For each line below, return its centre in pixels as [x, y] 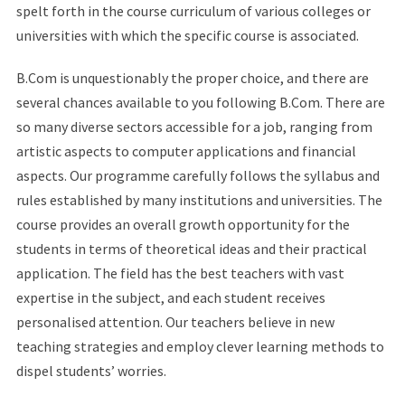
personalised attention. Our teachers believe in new [175, 321]
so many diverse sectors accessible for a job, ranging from [194, 126]
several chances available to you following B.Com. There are [200, 102]
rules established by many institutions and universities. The [199, 199]
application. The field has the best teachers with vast [180, 273]
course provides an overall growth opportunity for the [183, 224]
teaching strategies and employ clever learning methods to [200, 346]
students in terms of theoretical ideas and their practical [191, 248]
